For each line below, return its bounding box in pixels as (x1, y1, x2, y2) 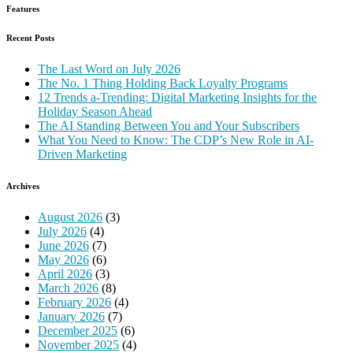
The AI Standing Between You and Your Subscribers (38, 118, 299, 132)
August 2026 (38, 210, 102, 224)
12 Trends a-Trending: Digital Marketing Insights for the (38, 90, 317, 104)
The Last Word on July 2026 (38, 61, 180, 76)
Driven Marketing (38, 147, 127, 161)
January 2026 (38, 309, 105, 323)
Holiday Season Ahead (38, 104, 152, 118)
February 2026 (38, 295, 111, 309)
